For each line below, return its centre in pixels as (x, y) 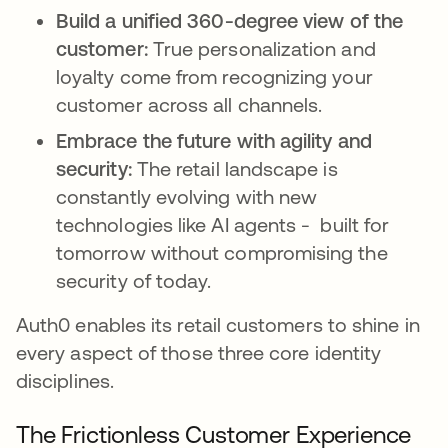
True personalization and (264, 49)
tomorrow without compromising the (222, 253)
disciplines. (65, 381)
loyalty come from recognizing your (214, 77)
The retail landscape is (237, 169)
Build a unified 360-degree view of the (230, 21)
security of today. (134, 281)
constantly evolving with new (187, 197)
